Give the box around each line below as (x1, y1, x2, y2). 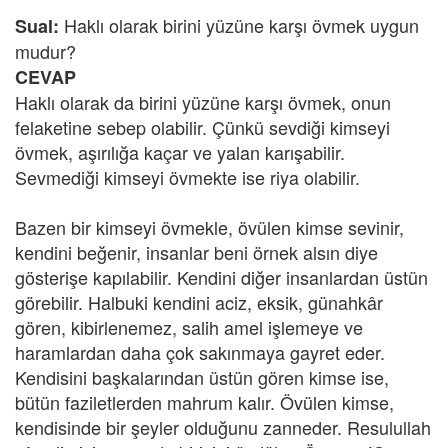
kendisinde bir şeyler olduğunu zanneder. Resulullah (15, 414, 431, 440)
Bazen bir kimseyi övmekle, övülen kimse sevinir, (15, 214, 404, 240)
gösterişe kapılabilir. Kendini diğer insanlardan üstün (15, 264, 428, 290)
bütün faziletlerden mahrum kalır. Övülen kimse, (15, 389, 394, 415)
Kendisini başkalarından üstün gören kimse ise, (15, 364, 389, 390)
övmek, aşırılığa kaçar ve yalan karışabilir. (15, 139, 345, 165)
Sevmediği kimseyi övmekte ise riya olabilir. (15, 164, 360, 190)
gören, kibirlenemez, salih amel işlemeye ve (15, 314, 363, 340)
